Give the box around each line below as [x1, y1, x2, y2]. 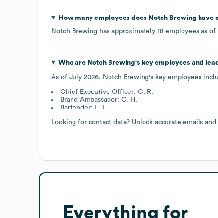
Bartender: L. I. [60, 104, 106, 111]
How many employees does [58, 14, 148, 21]
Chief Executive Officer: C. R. [60, 88, 153, 95]
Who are [58, 59, 87, 66]
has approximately [97, 27, 157, 35]
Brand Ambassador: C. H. [60, 96, 137, 103]
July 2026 [69, 73, 99, 81]
